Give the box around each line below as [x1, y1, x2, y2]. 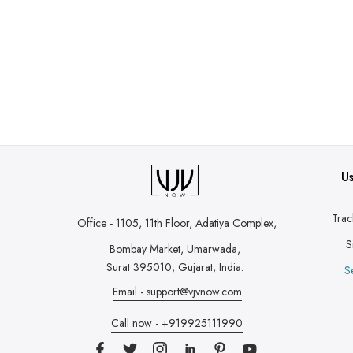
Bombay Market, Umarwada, [110, 241, 240, 258]
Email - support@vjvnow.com [112, 283, 242, 299]
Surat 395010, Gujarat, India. [106, 259, 243, 276]
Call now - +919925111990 [111, 314, 243, 331]
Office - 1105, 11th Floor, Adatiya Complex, [77, 215, 277, 232]
